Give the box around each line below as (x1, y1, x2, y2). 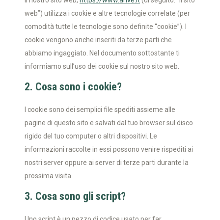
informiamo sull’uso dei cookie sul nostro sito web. (25, 62, 179, 70)
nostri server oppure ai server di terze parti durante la (25, 159, 189, 166)
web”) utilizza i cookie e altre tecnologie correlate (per (25, 9, 190, 17)
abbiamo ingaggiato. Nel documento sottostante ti (25, 49, 180, 57)
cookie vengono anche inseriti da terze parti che (25, 36, 172, 44)
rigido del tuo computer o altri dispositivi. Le (25, 132, 157, 140)
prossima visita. (25, 172, 73, 180)
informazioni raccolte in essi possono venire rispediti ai (25, 145, 193, 153)
